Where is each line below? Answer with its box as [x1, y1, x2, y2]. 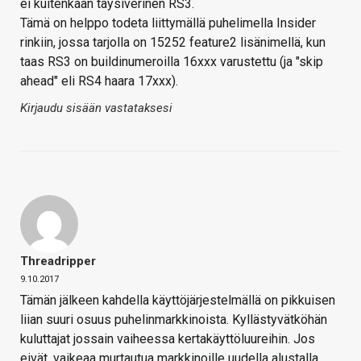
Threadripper [20, 254, 96, 269]
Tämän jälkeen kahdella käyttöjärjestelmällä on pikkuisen [20, 293, 335, 309]
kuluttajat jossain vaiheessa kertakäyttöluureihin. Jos [20, 331, 315, 347]
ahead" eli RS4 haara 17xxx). [20, 73, 178, 89]
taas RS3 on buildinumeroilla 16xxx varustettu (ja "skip [20, 54, 323, 70]
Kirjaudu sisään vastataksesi [20, 101, 172, 116]
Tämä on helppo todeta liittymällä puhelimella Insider [20, 15, 316, 31]
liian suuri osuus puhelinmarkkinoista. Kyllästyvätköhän [20, 312, 327, 328]
